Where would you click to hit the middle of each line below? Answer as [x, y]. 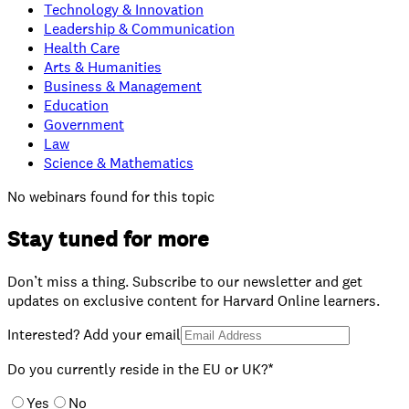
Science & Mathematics [119, 163]
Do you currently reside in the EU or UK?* [141, 370]
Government [84, 125]
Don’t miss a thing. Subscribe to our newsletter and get [185, 282]
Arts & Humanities [103, 68]
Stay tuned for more [108, 240]
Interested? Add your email [94, 335]
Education [76, 106]
